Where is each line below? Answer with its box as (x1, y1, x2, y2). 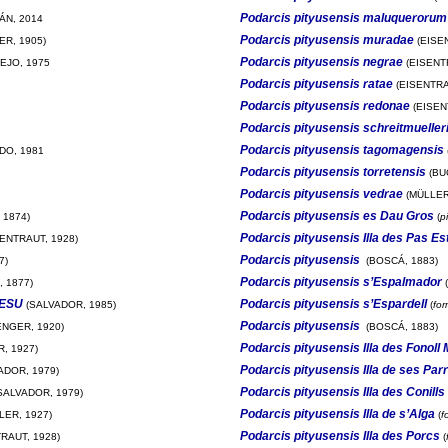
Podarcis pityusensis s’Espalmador (239, 274, 442, 289)
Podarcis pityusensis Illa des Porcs (239, 428, 440, 443)
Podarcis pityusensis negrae (239, 54, 403, 69)
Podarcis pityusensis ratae (239, 76, 393, 91)
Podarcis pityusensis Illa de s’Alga (239, 406, 435, 421)
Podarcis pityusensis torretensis (239, 164, 426, 179)
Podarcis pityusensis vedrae (239, 186, 403, 201)
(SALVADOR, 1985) (23, 298, 116, 310)
